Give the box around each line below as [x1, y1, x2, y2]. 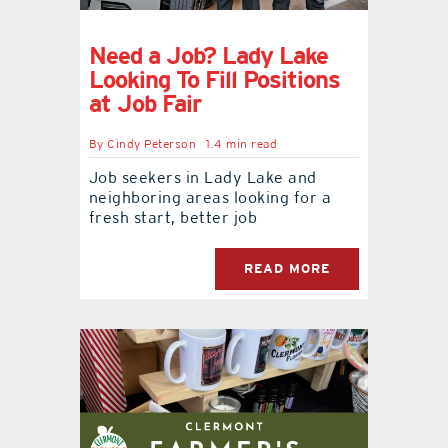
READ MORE [244, 261, 331, 277]
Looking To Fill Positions [88, 66, 340, 94]
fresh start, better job [88, 208, 258, 228]
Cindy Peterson [107, 137, 197, 152]
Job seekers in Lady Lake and [88, 168, 317, 188]
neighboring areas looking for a [88, 188, 332, 208]
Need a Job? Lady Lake [88, 42, 328, 70]
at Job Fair [88, 90, 201, 118]
